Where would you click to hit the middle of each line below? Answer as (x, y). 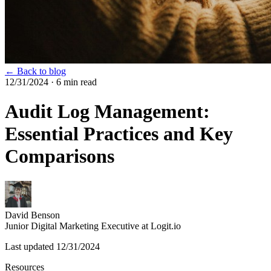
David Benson (32, 215)
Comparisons (60, 156)
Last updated (31, 246)
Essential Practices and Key (119, 134)
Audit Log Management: (107, 112)
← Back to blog (35, 71)
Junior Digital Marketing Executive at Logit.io (93, 226)
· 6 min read (73, 82)
